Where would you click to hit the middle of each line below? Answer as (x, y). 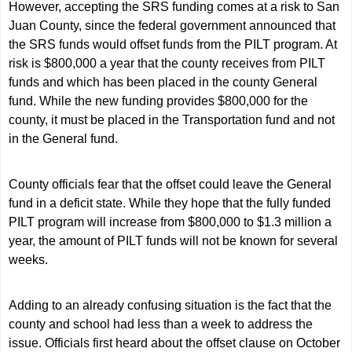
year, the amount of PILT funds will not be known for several (174, 241)
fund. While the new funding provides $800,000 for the (159, 101)
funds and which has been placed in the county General (163, 82)
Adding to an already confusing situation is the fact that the (170, 305)
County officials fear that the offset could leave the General (170, 184)
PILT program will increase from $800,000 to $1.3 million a (170, 222)
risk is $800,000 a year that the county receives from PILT (167, 63)
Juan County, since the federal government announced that (172, 26)
